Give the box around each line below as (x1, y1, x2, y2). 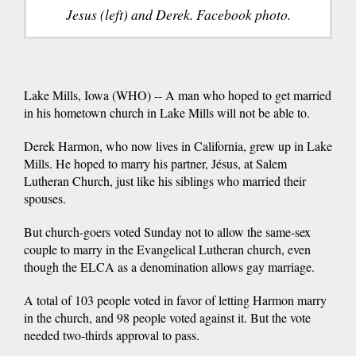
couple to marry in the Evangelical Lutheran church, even (24, 241, 311, 258)
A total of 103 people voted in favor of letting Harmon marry (24, 292, 327, 309)
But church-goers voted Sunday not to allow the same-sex (24, 223, 311, 241)
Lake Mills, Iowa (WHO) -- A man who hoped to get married (24, 87, 331, 104)
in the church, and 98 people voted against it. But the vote (24, 309, 311, 327)
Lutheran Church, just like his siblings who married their (24, 172, 306, 190)
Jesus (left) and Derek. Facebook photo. (65, 5, 291, 25)
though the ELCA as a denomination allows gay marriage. (24, 258, 315, 276)
